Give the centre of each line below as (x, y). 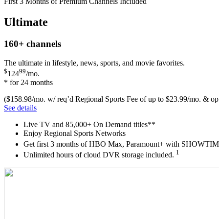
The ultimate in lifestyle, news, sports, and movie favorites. (94, 63)
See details (20, 108)
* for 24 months (28, 82)
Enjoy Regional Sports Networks (75, 133)
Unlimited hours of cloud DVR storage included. (100, 155)
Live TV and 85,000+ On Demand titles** (89, 124)
